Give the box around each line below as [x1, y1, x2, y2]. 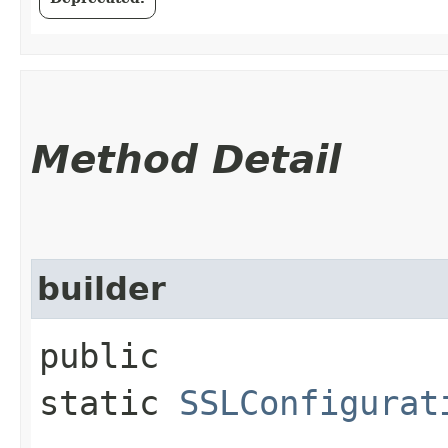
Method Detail [31, 136, 341, 182]
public [39, 335, 159, 376]
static [39, 382, 179, 423]
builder [37, 270, 166, 307]
